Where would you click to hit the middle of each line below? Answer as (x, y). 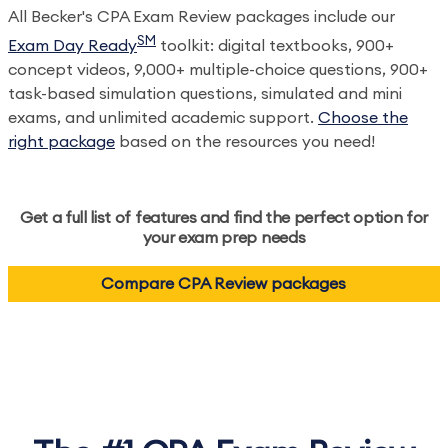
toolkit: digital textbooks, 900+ (275, 46)
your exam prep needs (224, 238)
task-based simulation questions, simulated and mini (205, 94)
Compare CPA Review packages (224, 284)
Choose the (363, 118)
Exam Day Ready (72, 46)
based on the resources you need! (247, 142)
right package (61, 142)
